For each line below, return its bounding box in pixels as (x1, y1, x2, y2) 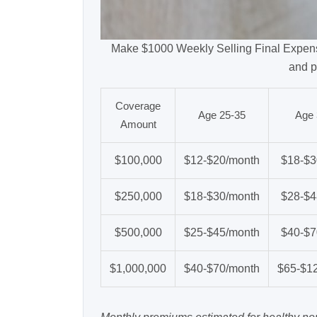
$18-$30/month (184, 190, 260, 203)
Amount (120, 118, 156, 131)
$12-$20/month (184, 154, 260, 167)
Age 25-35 (198, 109, 246, 122)
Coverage (115, 100, 161, 113)
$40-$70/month (184, 263, 260, 275)
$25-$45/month (184, 226, 260, 239)
